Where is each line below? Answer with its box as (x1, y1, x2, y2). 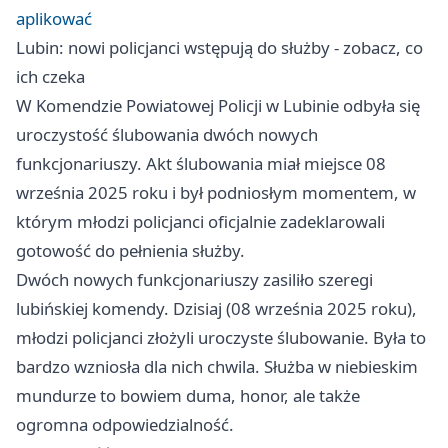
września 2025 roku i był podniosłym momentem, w (16, 181, 416, 205)
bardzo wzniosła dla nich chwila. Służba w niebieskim (16, 355, 418, 379)
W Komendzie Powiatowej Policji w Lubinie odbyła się (16, 94, 420, 118)
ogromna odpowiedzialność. (16, 413, 234, 437)
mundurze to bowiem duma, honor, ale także (16, 384, 360, 408)
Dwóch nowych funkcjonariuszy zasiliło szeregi (16, 268, 373, 292)
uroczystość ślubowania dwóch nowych (16, 123, 318, 147)
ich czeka (16, 65, 85, 89)
